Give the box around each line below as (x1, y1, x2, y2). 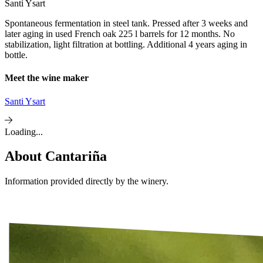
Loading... (5, 126, 43, 137)
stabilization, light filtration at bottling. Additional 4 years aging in (5, 39, 247, 49)
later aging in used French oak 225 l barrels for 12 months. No (5, 29, 235, 39)
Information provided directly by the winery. (5, 176, 168, 187)
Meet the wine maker (5, 73, 89, 83)
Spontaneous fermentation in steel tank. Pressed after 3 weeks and (5, 18, 248, 28)
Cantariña (45, 149, 107, 164)
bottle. (5, 50, 28, 60)
